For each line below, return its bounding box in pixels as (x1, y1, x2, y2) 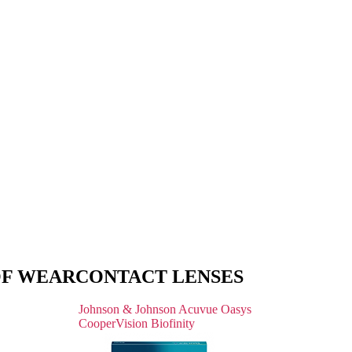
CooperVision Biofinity (75, 317, 195, 331)
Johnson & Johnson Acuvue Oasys (75, 302, 251, 317)
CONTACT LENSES (75, 266, 244, 287)
